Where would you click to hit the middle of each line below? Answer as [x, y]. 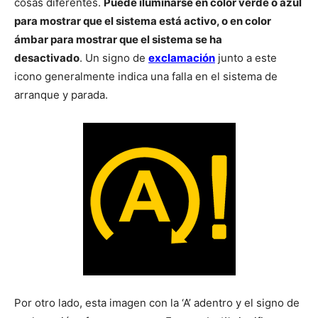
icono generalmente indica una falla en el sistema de [146, 77]
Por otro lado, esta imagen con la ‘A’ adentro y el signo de [157, 303]
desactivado [47, 58]
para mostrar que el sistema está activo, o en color [143, 21]
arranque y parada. [61, 95]
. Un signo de [114, 58]
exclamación [182, 58]
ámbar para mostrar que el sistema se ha [118, 40]
